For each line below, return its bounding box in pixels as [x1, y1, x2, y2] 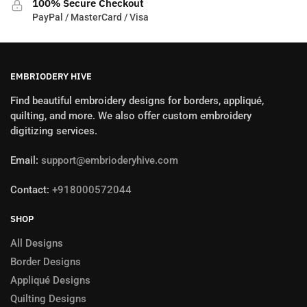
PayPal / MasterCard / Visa [32, 12, 149, 23]
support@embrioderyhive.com [38, 154, 178, 167]
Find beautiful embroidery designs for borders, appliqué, [10, 94, 264, 107]
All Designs [10, 236, 63, 249]
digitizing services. [10, 124, 97, 137]
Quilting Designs [10, 292, 86, 305]
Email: [10, 154, 38, 167]
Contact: [10, 184, 52, 197]
